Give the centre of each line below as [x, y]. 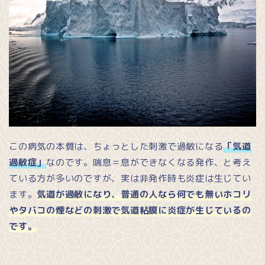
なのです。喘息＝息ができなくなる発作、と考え [149, 163]
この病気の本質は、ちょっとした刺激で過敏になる [116, 147]
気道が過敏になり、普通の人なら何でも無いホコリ [144, 195]
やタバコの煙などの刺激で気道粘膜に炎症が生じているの [130, 211]
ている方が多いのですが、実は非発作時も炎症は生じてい [130, 179]
